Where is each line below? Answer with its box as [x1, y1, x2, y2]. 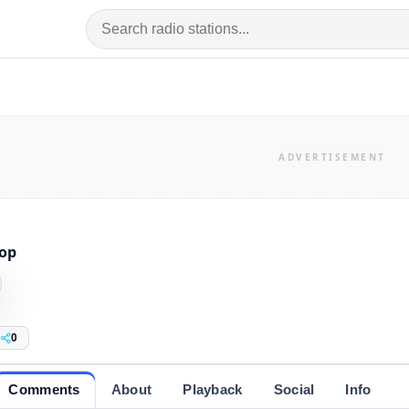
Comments [8, 381, 80, 397]
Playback [183, 381, 243, 397]
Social [273, 381, 315, 397]
